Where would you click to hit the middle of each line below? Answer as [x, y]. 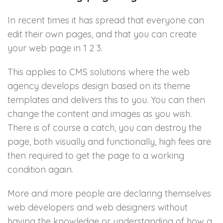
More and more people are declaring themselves [109, 193]
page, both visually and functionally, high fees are [109, 142]
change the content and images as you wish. [100, 114]
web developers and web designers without [98, 207]
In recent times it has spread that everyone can [106, 20]
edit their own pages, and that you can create [102, 34]
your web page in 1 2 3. [55, 48]
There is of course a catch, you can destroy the [105, 128]
